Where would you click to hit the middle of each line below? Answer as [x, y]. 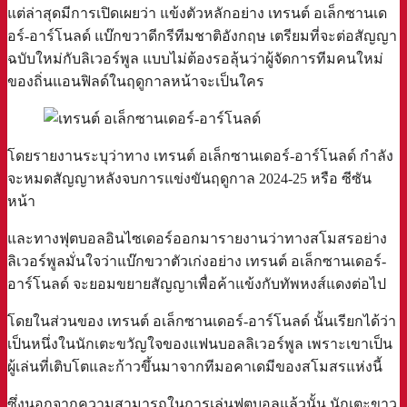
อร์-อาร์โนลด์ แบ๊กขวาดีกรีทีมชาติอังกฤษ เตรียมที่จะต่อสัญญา [202, 35]
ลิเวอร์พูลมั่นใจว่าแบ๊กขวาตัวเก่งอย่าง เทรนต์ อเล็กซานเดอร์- [197, 261]
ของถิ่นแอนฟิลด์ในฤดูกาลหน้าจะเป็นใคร [136, 81]
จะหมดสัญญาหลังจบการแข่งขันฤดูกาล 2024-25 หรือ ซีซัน [189, 178]
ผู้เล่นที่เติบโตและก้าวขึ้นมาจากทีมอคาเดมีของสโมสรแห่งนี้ [195, 366]
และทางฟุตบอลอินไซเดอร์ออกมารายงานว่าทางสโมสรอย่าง [197, 238]
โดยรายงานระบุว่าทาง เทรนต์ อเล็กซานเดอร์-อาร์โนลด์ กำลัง [200, 155]
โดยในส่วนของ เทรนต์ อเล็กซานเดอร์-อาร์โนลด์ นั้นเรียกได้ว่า [202, 321]
